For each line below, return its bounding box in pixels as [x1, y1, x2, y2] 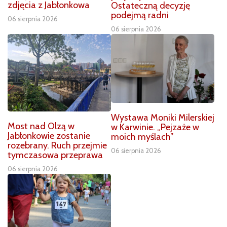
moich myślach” [111, 131, 174, 142]
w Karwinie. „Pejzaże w [111, 121, 199, 133]
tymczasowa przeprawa [8, 149, 103, 161]
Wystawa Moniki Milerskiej [111, 111, 214, 123]
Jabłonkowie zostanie [8, 130, 90, 141]
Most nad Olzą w [8, 120, 74, 132]
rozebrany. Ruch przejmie [8, 139, 107, 151]
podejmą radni [111, 9, 169, 21]
